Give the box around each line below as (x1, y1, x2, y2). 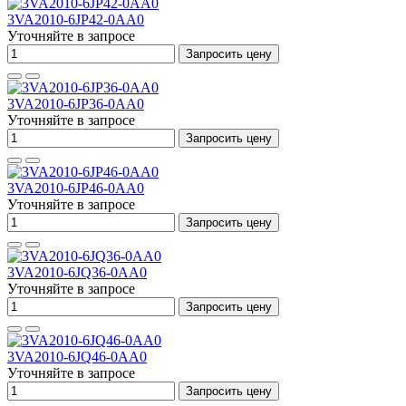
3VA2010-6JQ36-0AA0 (7, 265, 147, 280)
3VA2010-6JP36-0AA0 (7, 96, 144, 111)
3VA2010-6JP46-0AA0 (7, 180, 144, 196)
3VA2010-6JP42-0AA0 (7, 12, 144, 27)
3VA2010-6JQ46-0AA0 (7, 349, 147, 364)
